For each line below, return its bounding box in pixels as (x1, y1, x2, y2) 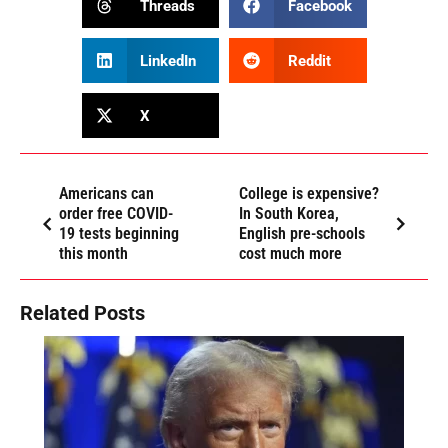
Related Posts (20, 301, 145, 326)
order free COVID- (59, 204, 173, 224)
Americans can (59, 184, 154, 204)
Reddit (287, 51, 331, 70)
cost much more (239, 244, 343, 264)
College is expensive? (239, 184, 380, 204)
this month (59, 244, 128, 264)
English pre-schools (239, 224, 366, 244)
